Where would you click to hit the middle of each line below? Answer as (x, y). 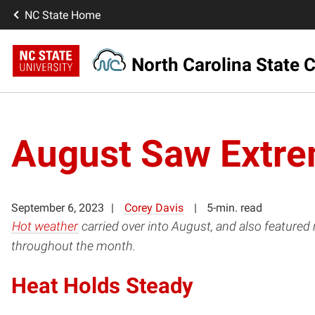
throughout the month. (73, 246)
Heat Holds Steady (102, 285)
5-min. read (234, 207)
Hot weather (45, 226)
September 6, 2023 (58, 207)
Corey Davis (154, 207)
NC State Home (63, 15)
